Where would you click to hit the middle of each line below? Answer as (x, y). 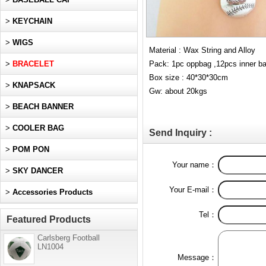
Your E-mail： (193, 190)
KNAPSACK (34, 85)
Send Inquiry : (180, 133)
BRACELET (33, 64)
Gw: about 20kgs (179, 91)
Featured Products (49, 219)
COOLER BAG (38, 128)
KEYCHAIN (32, 21)
